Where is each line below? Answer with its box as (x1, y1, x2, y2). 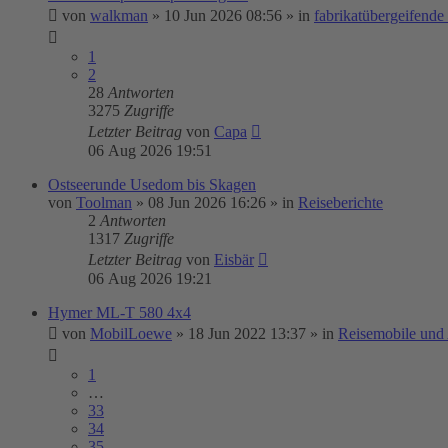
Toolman (76, 194, 132, 211)
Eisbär (214, 251, 254, 268)
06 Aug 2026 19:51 (88, 142, 212, 159)
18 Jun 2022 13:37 (188, 325, 306, 342)
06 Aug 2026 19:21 (88, 270, 212, 287)
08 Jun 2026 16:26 (148, 194, 266, 211)
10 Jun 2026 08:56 (164, 7, 282, 24)
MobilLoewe (90, 325, 172, 342)
